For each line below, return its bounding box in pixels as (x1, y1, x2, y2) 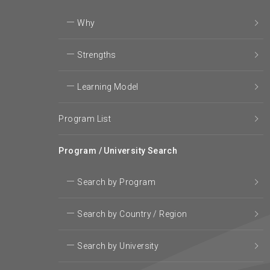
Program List (58, 114, 111, 124)
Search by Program (77, 177, 156, 187)
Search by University (77, 241, 159, 251)
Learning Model (77, 82, 139, 92)
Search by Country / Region (77, 209, 187, 219)
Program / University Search (58, 146, 178, 156)
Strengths (77, 50, 116, 60)
